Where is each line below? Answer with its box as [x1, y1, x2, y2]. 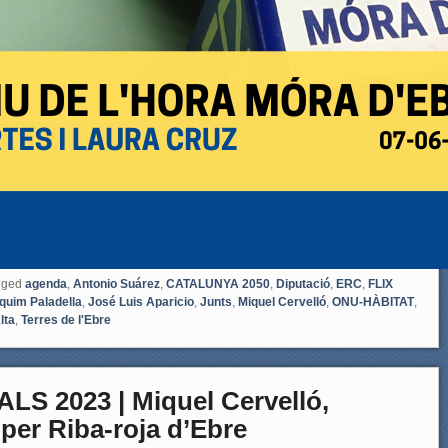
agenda [25, 277, 67, 292]
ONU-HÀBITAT [332, 295, 414, 310]
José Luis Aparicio [88, 295, 194, 310]
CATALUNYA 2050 [166, 277, 270, 292]
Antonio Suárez [73, 277, 160, 292]
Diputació [276, 277, 330, 292]
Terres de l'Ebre [21, 313, 111, 328]
